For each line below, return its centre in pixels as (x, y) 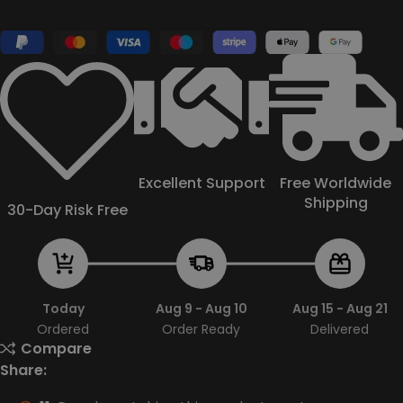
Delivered (340, 330)
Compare (57, 348)
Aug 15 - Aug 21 (340, 309)
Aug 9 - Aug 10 (201, 309)
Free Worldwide (336, 184)
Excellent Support (201, 184)
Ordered (63, 330)
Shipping (336, 203)
